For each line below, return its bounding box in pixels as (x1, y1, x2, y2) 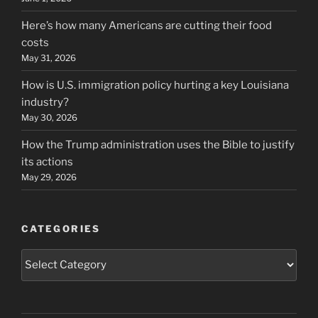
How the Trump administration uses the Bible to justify (21, 138, 295, 151)
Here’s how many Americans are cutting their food (21, 18, 272, 32)
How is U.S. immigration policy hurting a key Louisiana (21, 78, 289, 92)
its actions (21, 155, 73, 168)
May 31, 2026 (21, 52, 76, 63)
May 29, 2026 (21, 171, 77, 182)
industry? (21, 95, 69, 109)
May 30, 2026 (21, 111, 77, 123)
